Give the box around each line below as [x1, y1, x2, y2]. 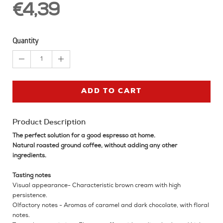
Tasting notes [12, 172, 51, 179]
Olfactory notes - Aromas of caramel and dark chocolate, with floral [12, 202, 209, 209]
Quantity [12, 37, 38, 46]
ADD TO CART [81, 87, 142, 95]
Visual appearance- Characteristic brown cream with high [12, 182, 181, 189]
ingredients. [12, 152, 46, 159]
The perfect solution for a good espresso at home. [12, 132, 157, 139]
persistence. [12, 192, 47, 199]
